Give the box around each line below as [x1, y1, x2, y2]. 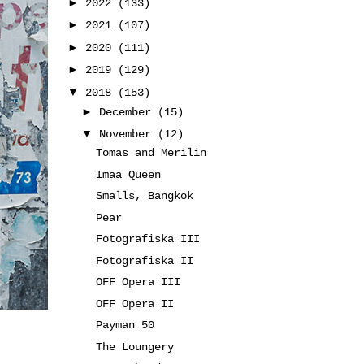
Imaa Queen [95, 167, 161, 181]
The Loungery [95, 340, 174, 353]
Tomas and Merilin [95, 146, 206, 159]
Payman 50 [95, 318, 154, 331]
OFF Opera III [95, 275, 180, 288]
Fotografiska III [95, 232, 200, 245]
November [98, 128, 158, 141]
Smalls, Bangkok [95, 189, 193, 202]
